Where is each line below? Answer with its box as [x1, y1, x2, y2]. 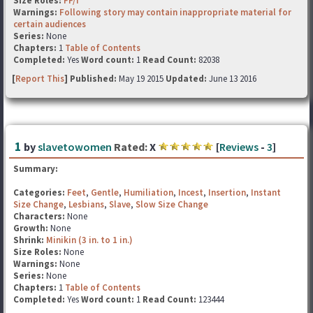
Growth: [13, 222, 50, 234]
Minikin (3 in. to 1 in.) [46, 234, 133, 246]
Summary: [13, 163, 58, 175]
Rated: [114, 140, 147, 154]
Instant [251, 187, 281, 198]
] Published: [64, 73, 119, 85]
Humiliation [124, 187, 173, 198]
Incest [178, 187, 203, 198]
